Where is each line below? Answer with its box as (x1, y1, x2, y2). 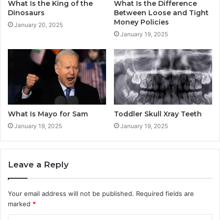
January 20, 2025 (14, 21, 63, 28)
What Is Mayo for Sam (8, 109, 88, 118)
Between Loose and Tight (114, 8, 209, 17)
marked (8, 199, 32, 208)
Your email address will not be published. (8, 189, 134, 197)
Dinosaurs (8, 8, 45, 17)
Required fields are (136, 189, 194, 197)
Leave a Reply (8, 159, 69, 169)
